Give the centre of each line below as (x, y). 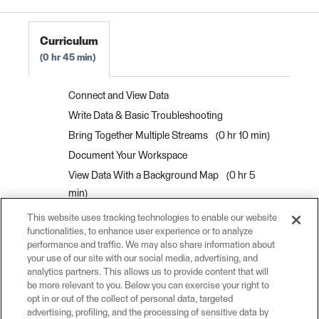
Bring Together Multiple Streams (139, 136)
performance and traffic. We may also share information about (151, 245)
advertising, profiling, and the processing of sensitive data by (148, 313)
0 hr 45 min (68, 58)
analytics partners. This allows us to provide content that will (148, 272)
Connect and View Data (119, 96)
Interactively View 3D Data (125, 291)
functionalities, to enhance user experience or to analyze (140, 232)
